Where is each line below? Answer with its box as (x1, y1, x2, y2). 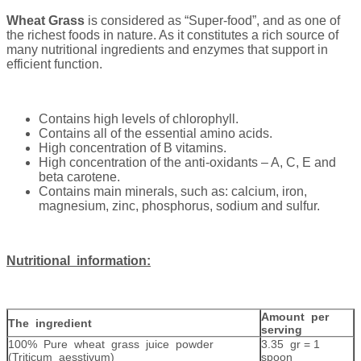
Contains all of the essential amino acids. (39, 126, 272, 140)
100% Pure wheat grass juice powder (8, 337, 214, 351)
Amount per (261, 309, 332, 323)
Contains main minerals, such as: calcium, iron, (39, 184, 307, 198)
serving (261, 322, 302, 336)
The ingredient (8, 316, 92, 330)
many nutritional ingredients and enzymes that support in (6, 42, 328, 56)
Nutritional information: (6, 253, 151, 268)
